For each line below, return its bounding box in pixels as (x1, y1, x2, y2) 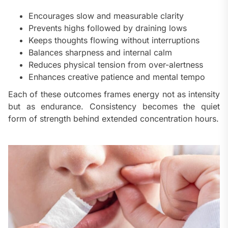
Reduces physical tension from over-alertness (28, 60, 203, 70)
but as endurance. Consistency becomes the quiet (8, 101, 220, 112)
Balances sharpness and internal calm (28, 47, 172, 58)
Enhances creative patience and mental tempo (28, 72, 205, 82)
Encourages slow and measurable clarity (28, 11, 184, 21)
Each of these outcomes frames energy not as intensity (8, 89, 220, 100)
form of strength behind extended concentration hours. (8, 113, 219, 124)
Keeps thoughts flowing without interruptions (28, 35, 199, 46)
